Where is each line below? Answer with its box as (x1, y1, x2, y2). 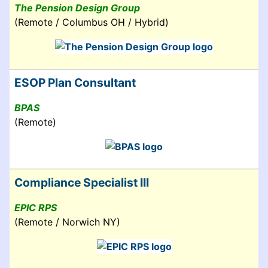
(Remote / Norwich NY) (14, 215, 120, 228)
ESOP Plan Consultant (14, 75, 136, 90)
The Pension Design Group (14, 1, 140, 14)
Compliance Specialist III (14, 175, 149, 190)
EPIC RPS (14, 201, 57, 214)
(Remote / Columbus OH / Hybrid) (14, 16, 169, 28)
